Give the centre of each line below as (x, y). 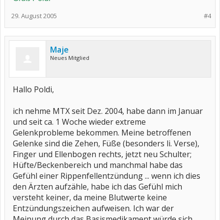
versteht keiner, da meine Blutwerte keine (90, 197)
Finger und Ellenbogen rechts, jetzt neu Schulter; (102, 154)
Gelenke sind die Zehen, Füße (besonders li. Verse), (106, 143)
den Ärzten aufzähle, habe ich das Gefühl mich (97, 187)
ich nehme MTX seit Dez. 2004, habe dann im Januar (108, 111)
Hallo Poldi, (33, 89)
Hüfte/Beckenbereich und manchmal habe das (98, 165)
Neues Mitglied (70, 58)
